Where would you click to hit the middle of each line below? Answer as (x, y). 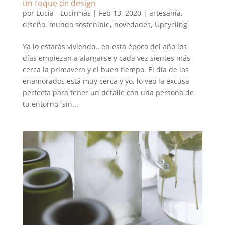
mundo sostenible (79, 25)
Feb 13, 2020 (120, 13)
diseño (34, 25)
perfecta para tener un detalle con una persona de (108, 93)
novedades (132, 25)
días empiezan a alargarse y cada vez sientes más (106, 58)
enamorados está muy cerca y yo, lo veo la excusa (106, 81)
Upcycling (171, 25)
